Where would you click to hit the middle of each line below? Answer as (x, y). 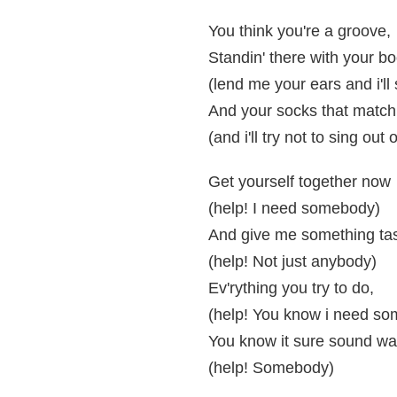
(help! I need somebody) (294, 208)
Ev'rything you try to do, (291, 288)
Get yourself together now (300, 182)
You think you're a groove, (300, 31)
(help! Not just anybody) (292, 261)
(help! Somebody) (271, 368)
